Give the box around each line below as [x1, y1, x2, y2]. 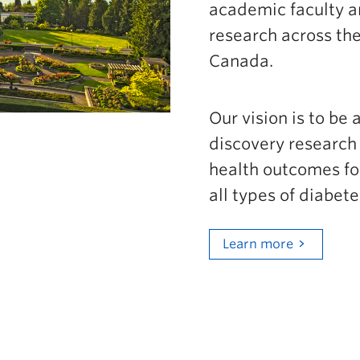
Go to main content [160, 7, 279, 23]
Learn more [222, 235, 293, 252]
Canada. [208, 51, 277, 71]
